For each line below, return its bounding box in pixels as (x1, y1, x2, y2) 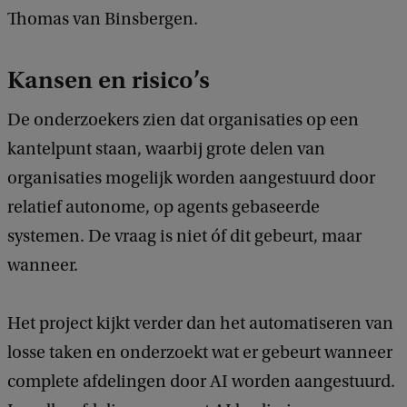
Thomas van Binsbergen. (7, 9, 198, 30)
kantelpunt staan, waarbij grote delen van (7, 139, 325, 160)
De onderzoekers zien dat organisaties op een (7, 110, 359, 131)
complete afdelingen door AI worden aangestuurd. (7, 372, 395, 392)
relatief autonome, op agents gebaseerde (7, 197, 320, 218)
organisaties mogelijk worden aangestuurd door (7, 168, 375, 189)
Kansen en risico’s (7, 65, 210, 95)
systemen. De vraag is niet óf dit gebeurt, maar (7, 226, 362, 247)
